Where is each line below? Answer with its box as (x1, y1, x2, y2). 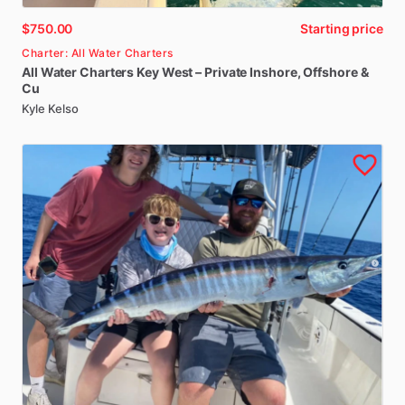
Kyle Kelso (22, 101, 79, 116)
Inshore (250, 64, 297, 80)
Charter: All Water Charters (22, 46, 174, 60)
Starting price (300, 21, 383, 36)
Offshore (303, 64, 358, 80)
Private (204, 64, 248, 80)
